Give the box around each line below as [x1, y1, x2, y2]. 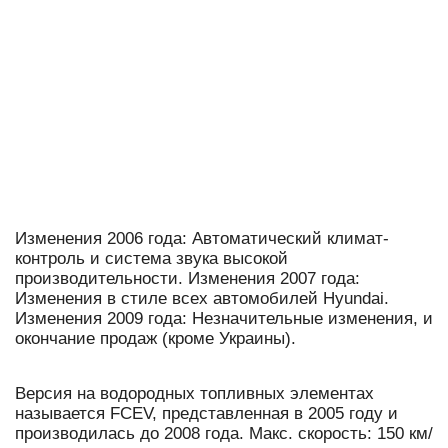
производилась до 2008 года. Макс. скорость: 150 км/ [15, 424, 433, 444]
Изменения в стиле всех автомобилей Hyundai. [15, 289, 389, 309]
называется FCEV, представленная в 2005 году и [15, 404, 398, 424]
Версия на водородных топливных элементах [15, 384, 374, 404]
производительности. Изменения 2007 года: [15, 269, 360, 289]
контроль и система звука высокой [15, 249, 288, 269]
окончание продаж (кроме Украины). [15, 329, 296, 349]
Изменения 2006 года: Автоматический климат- [15, 229, 389, 249]
